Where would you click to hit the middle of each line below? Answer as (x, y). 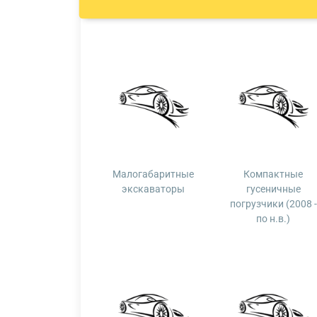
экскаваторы (154, 189)
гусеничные (273, 189)
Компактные (273, 174)
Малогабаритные (154, 174)
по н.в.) (273, 219)
